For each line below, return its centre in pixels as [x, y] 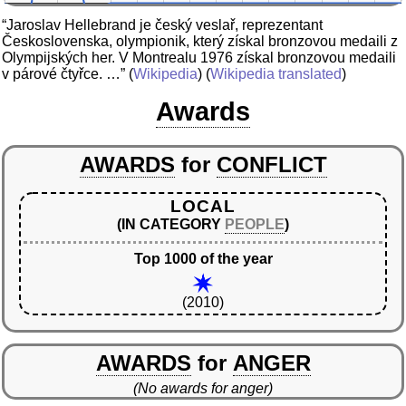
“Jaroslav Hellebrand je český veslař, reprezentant [162, 24]
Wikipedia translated [276, 73]
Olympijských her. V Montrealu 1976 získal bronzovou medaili [199, 57]
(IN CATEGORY [171, 225]
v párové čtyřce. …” [63, 73]
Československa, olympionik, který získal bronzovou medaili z [200, 41]
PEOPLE [255, 225]
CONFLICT [271, 165]
